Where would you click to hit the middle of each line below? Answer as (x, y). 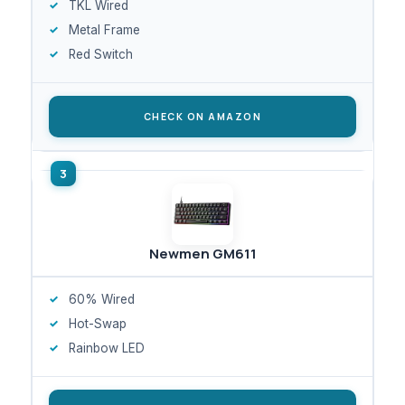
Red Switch (101, 54)
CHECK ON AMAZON (202, 116)
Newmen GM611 (202, 253)
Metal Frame (104, 29)
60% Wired (102, 299)
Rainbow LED (107, 348)
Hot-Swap (98, 323)
